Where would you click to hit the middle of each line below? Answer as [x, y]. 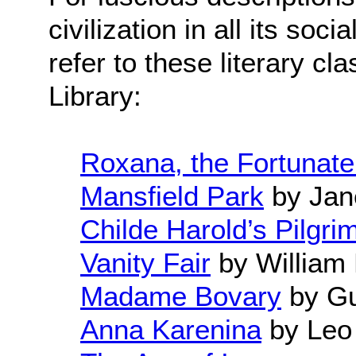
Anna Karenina [171, 330]
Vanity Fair [145, 263]
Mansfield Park [172, 196]
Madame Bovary [181, 296]
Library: [95, 96]
